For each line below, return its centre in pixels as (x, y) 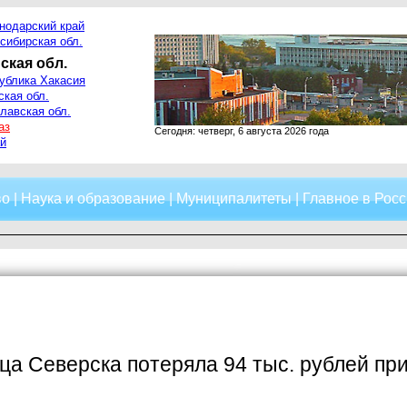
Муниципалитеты (233, 199)
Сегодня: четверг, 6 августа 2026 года (242, 131)
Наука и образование (93, 199)
